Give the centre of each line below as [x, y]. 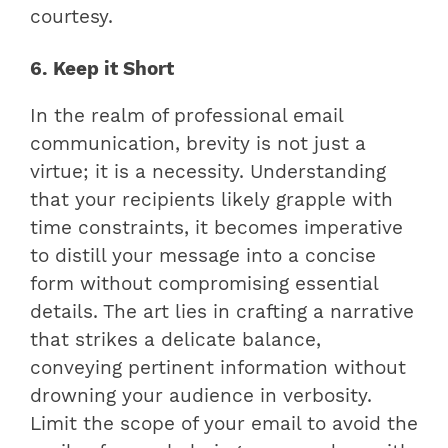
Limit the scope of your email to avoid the [224, 423]
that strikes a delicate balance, [175, 339]
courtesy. [71, 16]
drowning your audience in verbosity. [201, 395]
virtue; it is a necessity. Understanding [208, 171]
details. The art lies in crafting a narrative [222, 311]
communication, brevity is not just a [198, 143]
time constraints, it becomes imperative [216, 227]
